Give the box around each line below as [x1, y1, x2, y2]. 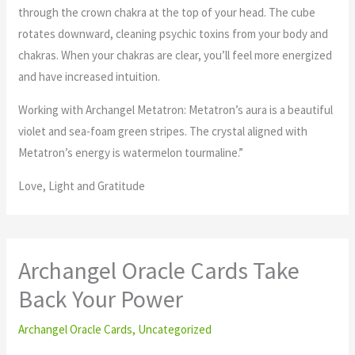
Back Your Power [18, 284, 184, 315]
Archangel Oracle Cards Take [18, 255, 300, 286]
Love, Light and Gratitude [18, 178, 146, 194]
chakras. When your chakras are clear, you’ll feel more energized [18, 48, 333, 63]
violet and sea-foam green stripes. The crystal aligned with [18, 124, 308, 139]
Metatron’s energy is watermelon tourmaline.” [18, 145, 244, 161]
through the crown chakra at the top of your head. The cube [18, 5, 316, 21]
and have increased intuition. [18, 69, 161, 85]
